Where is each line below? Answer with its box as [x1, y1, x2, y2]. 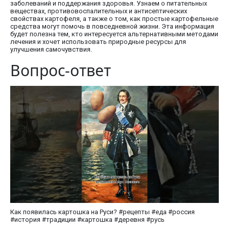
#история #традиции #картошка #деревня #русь [10, 216, 165, 224]
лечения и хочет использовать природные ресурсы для [10, 37, 186, 45]
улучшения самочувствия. [10, 45, 92, 53]
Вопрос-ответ [10, 59, 111, 81]
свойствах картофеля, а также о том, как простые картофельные [10, 14, 218, 22]
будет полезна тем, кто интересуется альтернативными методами [10, 30, 218, 38]
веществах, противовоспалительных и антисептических [10, 7, 187, 15]
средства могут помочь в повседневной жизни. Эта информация [10, 22, 214, 30]
